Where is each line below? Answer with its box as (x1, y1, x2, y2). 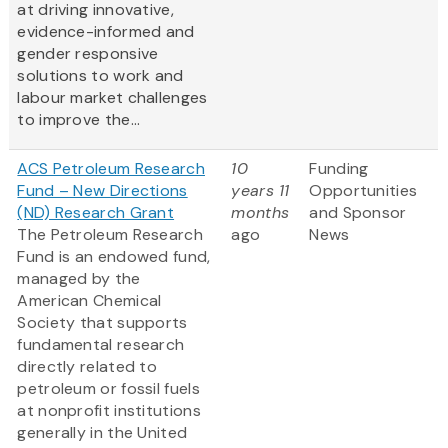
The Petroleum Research (17, 224, 203, 246)
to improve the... (17, 109, 141, 131)
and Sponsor (309, 202, 407, 224)
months (231, 202, 290, 224)
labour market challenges (17, 87, 208, 109)
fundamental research (17, 334, 185, 356)
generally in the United (17, 422, 188, 444)
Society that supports (17, 312, 188, 334)
